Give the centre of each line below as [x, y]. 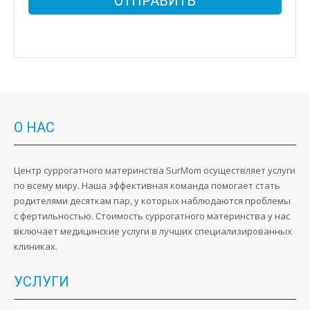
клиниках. [36, 246]
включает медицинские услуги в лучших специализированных [153, 231]
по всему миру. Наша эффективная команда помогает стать [147, 185]
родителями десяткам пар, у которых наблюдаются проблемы [152, 200]
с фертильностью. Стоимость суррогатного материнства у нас [152, 216]
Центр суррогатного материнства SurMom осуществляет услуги [155, 170]
